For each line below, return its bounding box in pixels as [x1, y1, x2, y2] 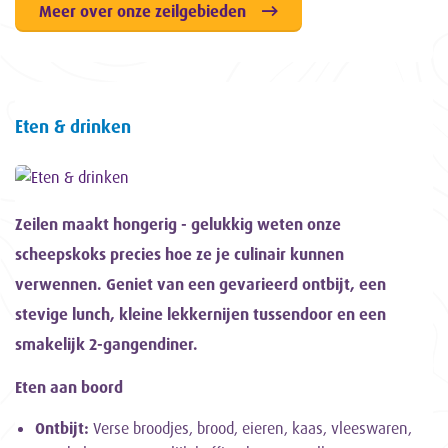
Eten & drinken [15, 115, 131, 138]
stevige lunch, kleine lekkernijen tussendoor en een [15, 304, 386, 325]
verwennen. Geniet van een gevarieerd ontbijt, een [15, 274, 386, 295]
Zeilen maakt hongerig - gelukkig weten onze [15, 214, 341, 235]
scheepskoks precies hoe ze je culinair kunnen [15, 244, 344, 265]
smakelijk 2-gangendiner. [15, 334, 198, 355]
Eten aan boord [15, 377, 123, 398]
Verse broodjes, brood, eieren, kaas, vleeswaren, [89, 418, 412, 439]
